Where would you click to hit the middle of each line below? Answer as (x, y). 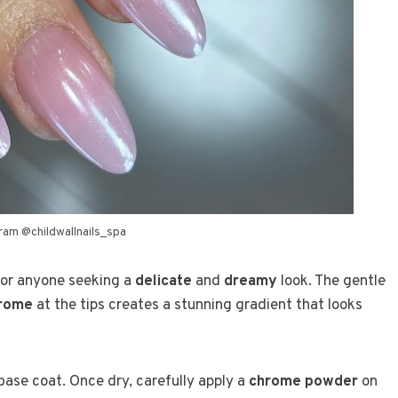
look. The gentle (331, 281)
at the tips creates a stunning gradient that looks (198, 305)
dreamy (251, 281)
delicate (163, 281)
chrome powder (303, 382)
